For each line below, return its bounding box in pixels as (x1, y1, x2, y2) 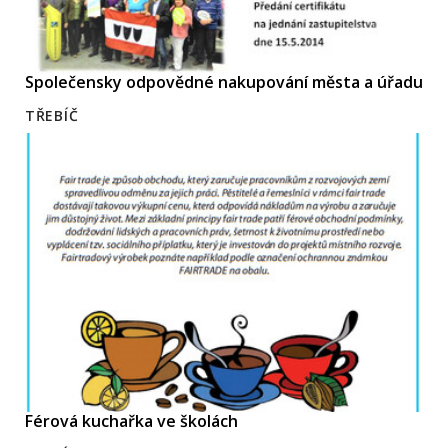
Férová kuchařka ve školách (25, 409, 238, 432)
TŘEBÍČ (25, 105, 79, 125)
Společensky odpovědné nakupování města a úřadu (25, 70, 423, 93)
